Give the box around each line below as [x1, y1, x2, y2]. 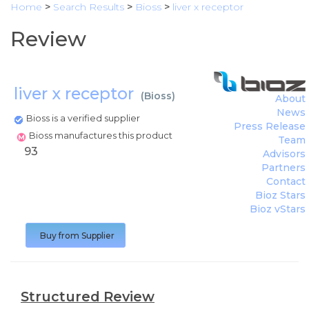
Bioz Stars [255, 189, 306, 201]
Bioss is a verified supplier [26, 112, 140, 123]
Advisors [263, 148, 306, 160]
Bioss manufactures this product [29, 130, 175, 141]
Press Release [234, 120, 306, 132]
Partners [261, 161, 306, 174]
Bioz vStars [250, 203, 306, 215]
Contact [266, 175, 306, 188]
